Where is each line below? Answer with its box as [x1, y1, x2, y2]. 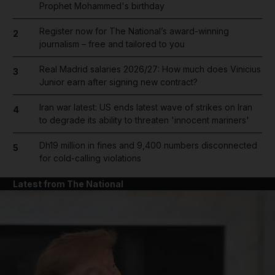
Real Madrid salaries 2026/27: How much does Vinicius [39, 64, 261, 74]
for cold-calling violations [39, 153, 141, 163]
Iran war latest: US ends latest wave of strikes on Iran [39, 102, 252, 112]
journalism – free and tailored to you [39, 39, 185, 49]
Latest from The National [13, 179, 123, 189]
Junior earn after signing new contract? [39, 77, 198, 87]
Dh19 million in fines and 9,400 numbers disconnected [39, 140, 257, 150]
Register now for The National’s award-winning [39, 26, 229, 36]
